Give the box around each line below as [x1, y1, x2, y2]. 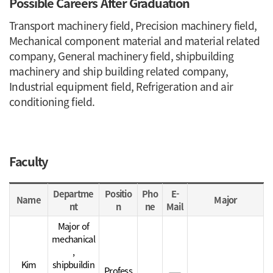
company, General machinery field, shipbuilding [9, 48, 234, 63]
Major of [57, 219, 90, 232]
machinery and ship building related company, [9, 63, 229, 79]
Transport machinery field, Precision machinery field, [9, 18, 257, 33]
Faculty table [112, 177, 161, 190]
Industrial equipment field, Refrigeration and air [9, 79, 233, 94]
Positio [105, 187, 132, 200]
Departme [53, 187, 94, 200]
